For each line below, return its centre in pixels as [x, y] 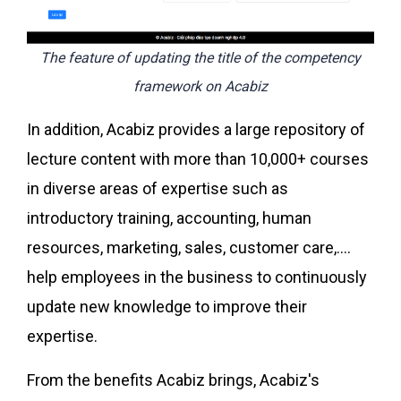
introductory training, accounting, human [169, 218]
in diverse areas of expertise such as [158, 188]
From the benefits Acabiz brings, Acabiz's [173, 380]
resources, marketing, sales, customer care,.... [189, 247]
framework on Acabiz [200, 86]
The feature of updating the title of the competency [200, 57]
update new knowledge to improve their [167, 306]
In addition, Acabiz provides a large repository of [196, 129]
